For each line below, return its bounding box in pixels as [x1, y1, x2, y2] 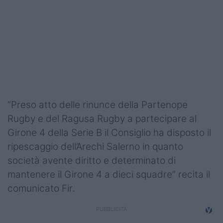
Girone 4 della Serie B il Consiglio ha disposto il [7, 127, 211, 139]
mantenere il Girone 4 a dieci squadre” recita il [7, 169, 210, 181]
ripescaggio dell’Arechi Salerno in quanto [7, 141, 183, 153]
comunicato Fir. [7, 183, 75, 195]
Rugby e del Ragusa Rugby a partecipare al [7, 113, 197, 125]
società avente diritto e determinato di [7, 155, 176, 167]
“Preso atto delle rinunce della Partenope [7, 99, 188, 111]
